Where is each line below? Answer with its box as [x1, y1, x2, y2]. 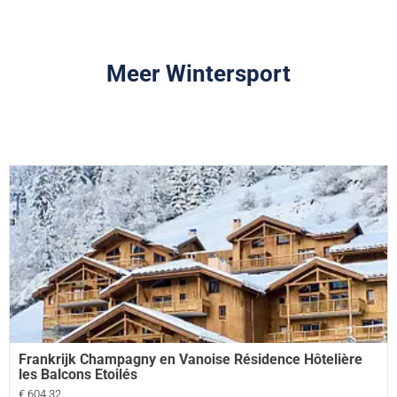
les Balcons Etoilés [19, 366, 137, 383]
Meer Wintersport [106, 60, 291, 87]
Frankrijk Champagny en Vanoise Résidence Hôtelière [19, 351, 362, 368]
